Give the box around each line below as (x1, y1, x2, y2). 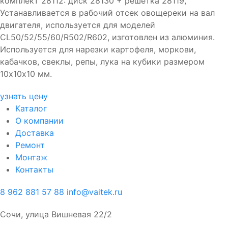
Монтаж (15, 152, 47, 162)
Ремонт (15, 139, 45, 150)
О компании (15, 115, 64, 126)
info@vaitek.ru (67, 186, 122, 197)
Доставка (15, 127, 54, 138)
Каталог (15, 103, 47, 113)
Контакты (15, 164, 53, 175)
